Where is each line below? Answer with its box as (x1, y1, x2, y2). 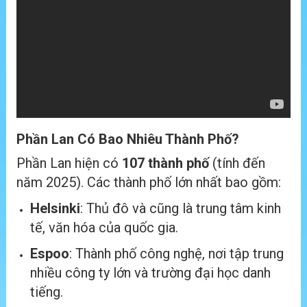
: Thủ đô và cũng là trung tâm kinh (80, 200, 281, 217)
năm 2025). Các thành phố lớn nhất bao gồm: (16, 174, 281, 191)
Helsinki (30, 200, 80, 217)
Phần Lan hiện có (16, 155, 122, 172)
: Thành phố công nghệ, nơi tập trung (69, 245, 284, 262)
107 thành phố (122, 155, 209, 172)
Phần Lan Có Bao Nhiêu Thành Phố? (16, 131, 239, 148)
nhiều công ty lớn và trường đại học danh (30, 265, 271, 282)
